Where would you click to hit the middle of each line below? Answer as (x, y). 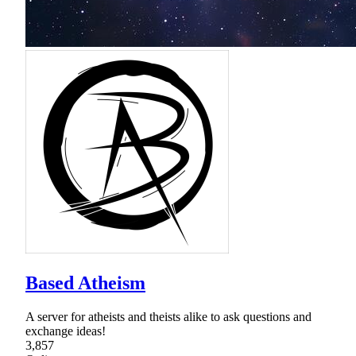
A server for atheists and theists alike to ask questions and (168, 316)
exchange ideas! (66, 331)
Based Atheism (85, 282)
